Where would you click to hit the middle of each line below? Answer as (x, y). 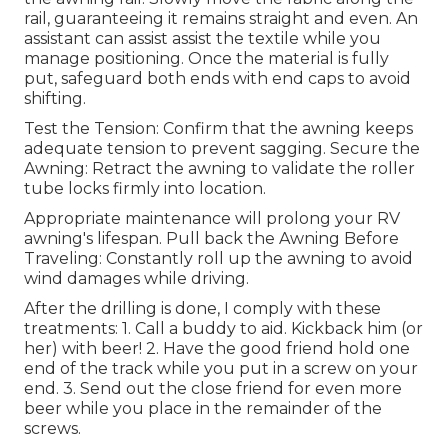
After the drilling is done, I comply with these (202, 309)
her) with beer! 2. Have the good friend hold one (217, 349)
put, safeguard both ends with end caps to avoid (217, 79)
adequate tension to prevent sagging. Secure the (222, 149)
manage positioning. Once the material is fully (206, 59)
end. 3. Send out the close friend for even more (213, 389)
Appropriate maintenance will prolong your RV (212, 219)
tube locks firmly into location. (145, 189)
